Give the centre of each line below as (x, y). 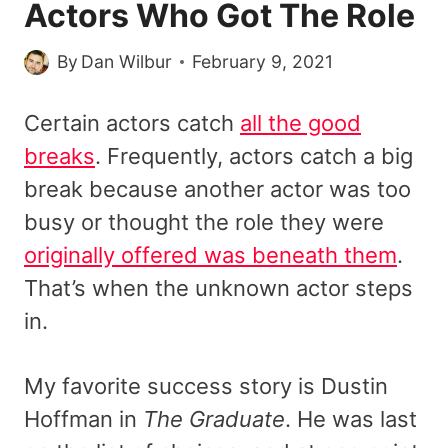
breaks (59, 156)
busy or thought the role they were (204, 222)
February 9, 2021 (263, 62)
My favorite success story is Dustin (206, 386)
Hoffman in (83, 419)
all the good (300, 123)
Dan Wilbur (127, 62)
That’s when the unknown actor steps (218, 288)
